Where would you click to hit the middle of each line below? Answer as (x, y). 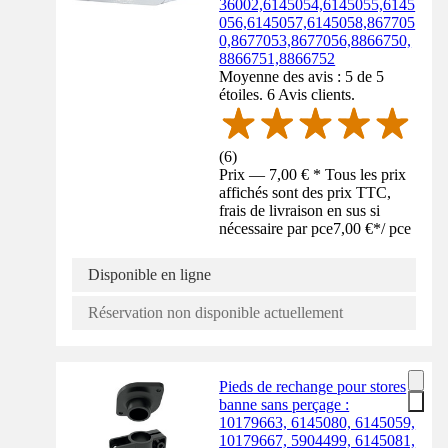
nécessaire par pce (276, 229)
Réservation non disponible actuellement (215, 313)
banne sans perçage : (284, 405)
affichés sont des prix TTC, (305, 193)
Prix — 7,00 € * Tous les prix (313, 175)
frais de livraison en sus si (300, 211)
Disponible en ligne (149, 275)
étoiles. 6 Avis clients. (287, 94)
